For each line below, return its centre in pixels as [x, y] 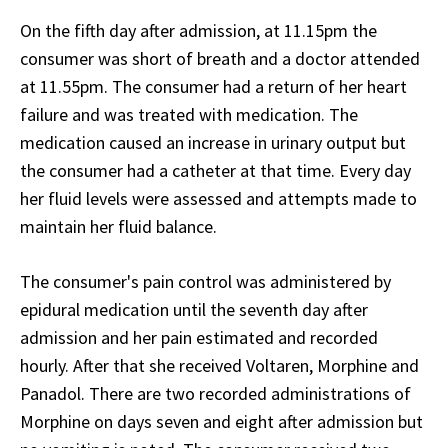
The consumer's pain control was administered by [205, 282]
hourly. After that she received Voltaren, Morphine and [219, 366]
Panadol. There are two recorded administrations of [215, 394]
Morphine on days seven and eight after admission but [221, 422]
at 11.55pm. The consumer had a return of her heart [213, 87]
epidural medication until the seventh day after [194, 310]
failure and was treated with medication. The [189, 115]
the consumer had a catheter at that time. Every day [215, 171]
